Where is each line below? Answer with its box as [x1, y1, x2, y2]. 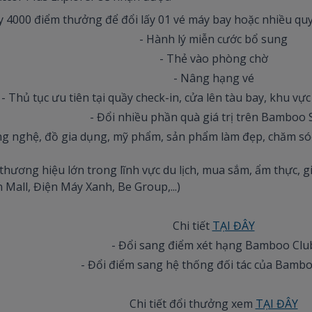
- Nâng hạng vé [173, 70, 254, 86]
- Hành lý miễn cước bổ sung [139, 31, 288, 47]
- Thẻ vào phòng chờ [159, 50, 268, 66]
